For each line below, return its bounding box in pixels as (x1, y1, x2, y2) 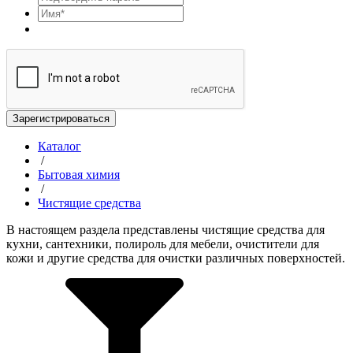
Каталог (38, 139, 81, 153)
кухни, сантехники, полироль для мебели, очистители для (6, 236, 319, 251)
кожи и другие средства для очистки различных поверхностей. (6, 251, 345, 265)
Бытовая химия (38, 167, 120, 181)
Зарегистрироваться (13, 112, 110, 124)
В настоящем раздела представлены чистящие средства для (6, 222, 325, 236)
